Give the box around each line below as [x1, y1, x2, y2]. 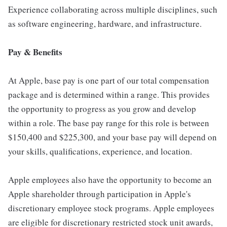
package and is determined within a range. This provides [8, 89, 210, 100]
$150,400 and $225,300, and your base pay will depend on [8, 131, 217, 143]
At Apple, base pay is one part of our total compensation [8, 74, 209, 86]
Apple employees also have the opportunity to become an [8, 174, 212, 185]
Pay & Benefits [8, 46, 62, 58]
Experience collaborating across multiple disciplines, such [8, 4, 217, 15]
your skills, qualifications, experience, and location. [8, 145, 192, 157]
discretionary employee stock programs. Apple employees [8, 202, 214, 214]
